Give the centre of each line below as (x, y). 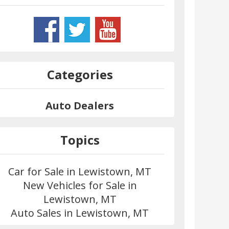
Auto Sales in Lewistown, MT (80, 213)
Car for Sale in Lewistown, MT (80, 172)
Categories (80, 75)
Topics (80, 140)
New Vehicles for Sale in (80, 186)
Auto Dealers (80, 106)
